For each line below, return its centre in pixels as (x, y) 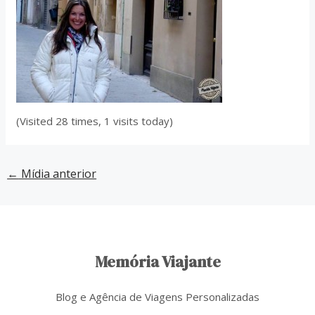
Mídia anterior (58, 174)
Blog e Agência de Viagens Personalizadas (157, 297)
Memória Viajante (157, 262)
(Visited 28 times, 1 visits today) (95, 121)
